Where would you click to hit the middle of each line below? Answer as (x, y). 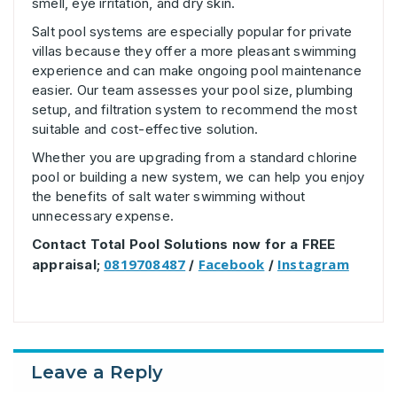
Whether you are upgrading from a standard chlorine (195, 157)
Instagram (313, 264)
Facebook (231, 264)
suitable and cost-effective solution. (145, 128)
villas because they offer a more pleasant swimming (195, 51)
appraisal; (68, 264)
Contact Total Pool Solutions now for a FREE (184, 244)
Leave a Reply (97, 372)
